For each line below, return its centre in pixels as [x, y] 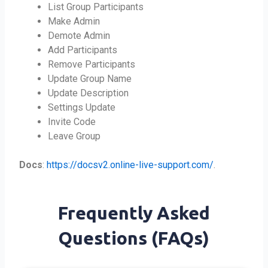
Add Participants [83, 50]
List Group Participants [96, 7]
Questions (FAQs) [134, 238]
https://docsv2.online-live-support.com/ [130, 165]
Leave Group [74, 136]
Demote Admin [79, 36]
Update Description [89, 93]
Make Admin [74, 22]
